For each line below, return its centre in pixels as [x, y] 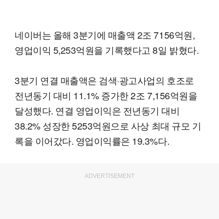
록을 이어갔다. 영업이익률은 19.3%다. [92, 141]
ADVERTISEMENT [109, 176]
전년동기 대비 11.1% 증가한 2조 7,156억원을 [106, 95]
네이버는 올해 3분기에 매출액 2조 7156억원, [105, 35]
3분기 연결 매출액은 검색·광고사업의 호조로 [104, 80]
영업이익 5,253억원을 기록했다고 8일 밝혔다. [107, 50]
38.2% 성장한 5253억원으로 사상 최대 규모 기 [108, 126]
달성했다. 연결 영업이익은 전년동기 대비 [97, 110]
